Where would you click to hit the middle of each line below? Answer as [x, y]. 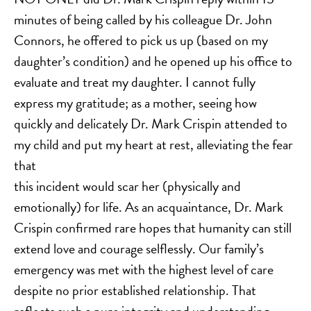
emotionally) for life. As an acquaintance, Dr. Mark [149, 207]
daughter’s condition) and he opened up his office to [153, 61]
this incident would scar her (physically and [127, 186]
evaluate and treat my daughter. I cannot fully [135, 82]
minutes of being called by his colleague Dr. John [143, 20]
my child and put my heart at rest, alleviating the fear [153, 145]
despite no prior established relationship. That [135, 291]
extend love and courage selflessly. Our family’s [139, 249]
